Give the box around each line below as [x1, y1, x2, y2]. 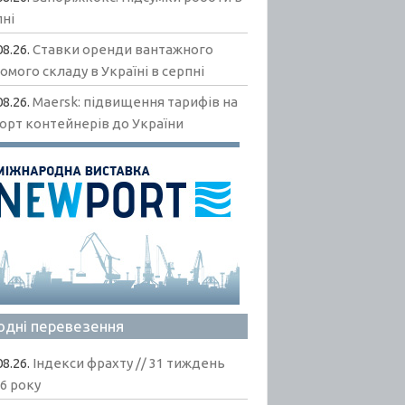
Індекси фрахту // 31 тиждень [33, 354, 226, 371]
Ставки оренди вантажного [33, 41, 214, 57]
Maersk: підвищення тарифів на [33, 93, 239, 109]
